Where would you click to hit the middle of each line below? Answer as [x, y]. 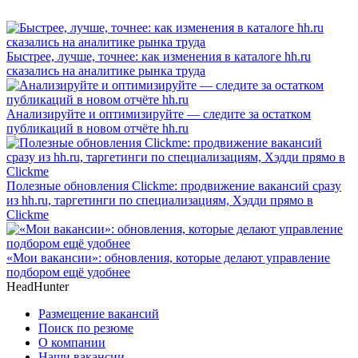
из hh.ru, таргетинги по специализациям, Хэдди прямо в [160, 200]
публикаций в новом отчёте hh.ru [97, 128]
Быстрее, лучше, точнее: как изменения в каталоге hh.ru [159, 56]
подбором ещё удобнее [68, 272]
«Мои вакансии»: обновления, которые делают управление [168, 257]
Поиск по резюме [86, 328]
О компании [72, 342]
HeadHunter [38, 286]
